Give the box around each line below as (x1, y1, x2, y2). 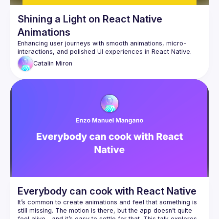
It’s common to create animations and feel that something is (18, 198, 197, 206)
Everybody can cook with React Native (18, 185, 197, 197)
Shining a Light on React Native (18, 13, 162, 25)
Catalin (33, 60, 54, 67)
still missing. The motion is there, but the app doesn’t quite (18, 206, 192, 214)
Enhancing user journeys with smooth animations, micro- (18, 39, 186, 47)
